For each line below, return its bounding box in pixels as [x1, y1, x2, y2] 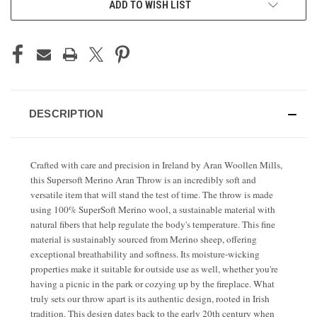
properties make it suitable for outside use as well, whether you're [30, 262, 278, 275]
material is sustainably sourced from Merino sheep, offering [30, 232, 257, 246]
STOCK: [11, 7, 42, 19]
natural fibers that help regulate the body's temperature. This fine [30, 217, 275, 231]
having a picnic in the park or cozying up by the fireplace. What [30, 277, 275, 290]
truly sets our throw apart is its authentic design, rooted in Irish [30, 292, 270, 305]
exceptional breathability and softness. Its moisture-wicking [30, 247, 260, 260]
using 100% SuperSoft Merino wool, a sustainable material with [30, 202, 275, 216]
